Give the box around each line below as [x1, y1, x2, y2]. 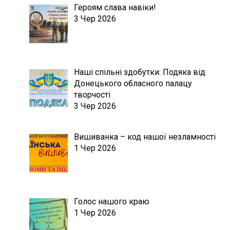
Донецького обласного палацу [74, 79, 193, 89]
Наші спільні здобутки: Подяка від [74, 67, 206, 78]
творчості [74, 90, 111, 100]
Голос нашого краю [74, 196, 150, 206]
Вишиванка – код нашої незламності [74, 131, 216, 142]
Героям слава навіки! [74, 3, 157, 13]
